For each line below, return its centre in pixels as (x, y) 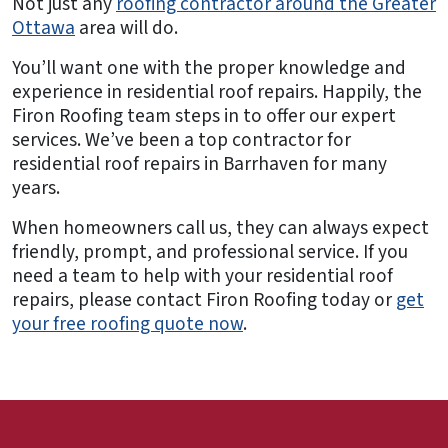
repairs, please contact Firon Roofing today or (204, 300)
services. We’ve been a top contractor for (181, 140)
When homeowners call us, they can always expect (220, 228)
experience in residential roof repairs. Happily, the (217, 92)
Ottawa (43, 28)
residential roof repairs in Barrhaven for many (199, 164)
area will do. (126, 28)
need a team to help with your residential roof (202, 276)
